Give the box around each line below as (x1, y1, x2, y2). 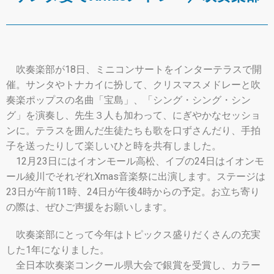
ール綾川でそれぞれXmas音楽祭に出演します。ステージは (6, 171, 265, 183)
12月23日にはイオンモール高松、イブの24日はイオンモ (6, 155, 264, 168)
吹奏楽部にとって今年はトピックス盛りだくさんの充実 (6, 229, 261, 241)
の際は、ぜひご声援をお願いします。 (6, 201, 172, 213)
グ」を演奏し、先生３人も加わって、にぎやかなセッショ (6, 109, 261, 122)
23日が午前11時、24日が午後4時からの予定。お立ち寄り (6, 186, 260, 198)
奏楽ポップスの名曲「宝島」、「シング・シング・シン (6, 94, 251, 106)
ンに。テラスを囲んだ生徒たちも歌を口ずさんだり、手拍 (6, 125, 261, 137)
